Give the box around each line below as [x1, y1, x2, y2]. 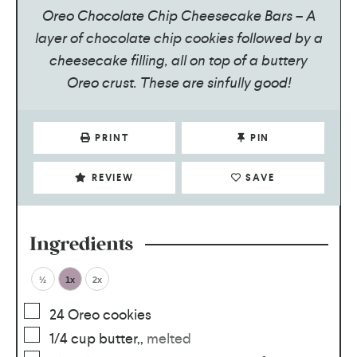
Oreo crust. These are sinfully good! [66, 73, 291, 92]
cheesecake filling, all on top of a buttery [49, 50, 308, 69]
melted [146, 328, 191, 347]
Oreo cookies [67, 304, 151, 324]
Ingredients [29, 234, 133, 254]
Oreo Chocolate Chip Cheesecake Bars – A [41, 6, 316, 25]
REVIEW [91, 171, 134, 184]
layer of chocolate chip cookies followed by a [34, 28, 323, 47]
